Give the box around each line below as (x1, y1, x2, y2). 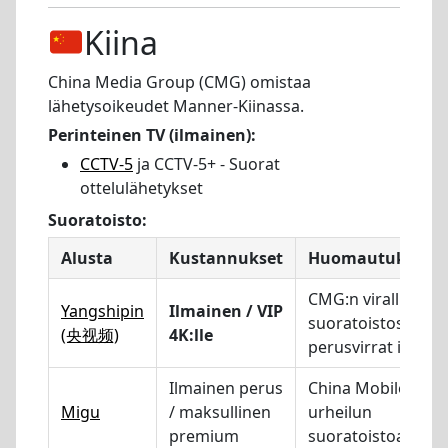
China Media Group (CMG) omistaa (48, 71, 311, 94)
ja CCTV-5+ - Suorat (133, 152, 280, 175)
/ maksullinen (169, 400, 271, 423)
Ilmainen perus (169, 376, 283, 399)
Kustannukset (169, 246, 283, 269)
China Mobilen (308, 376, 417, 399)
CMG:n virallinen (308, 287, 432, 310)
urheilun (308, 400, 372, 423)
